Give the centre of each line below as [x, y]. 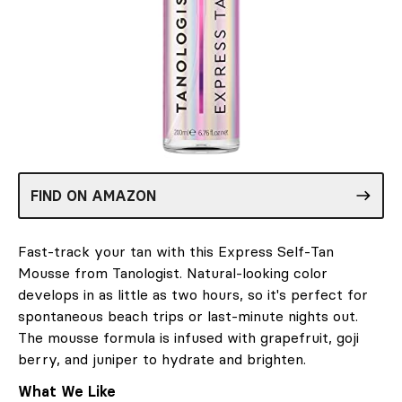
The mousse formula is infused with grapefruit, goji [188, 337]
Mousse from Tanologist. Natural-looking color [173, 272]
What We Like [67, 391]
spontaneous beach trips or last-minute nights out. [188, 315]
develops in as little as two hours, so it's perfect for [193, 294]
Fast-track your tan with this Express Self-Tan [176, 251]
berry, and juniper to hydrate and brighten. [162, 358]
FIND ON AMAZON [93, 195]
